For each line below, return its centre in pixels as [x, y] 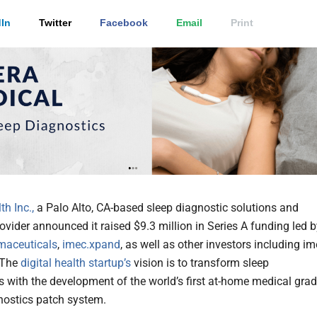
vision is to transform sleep [200, 263]
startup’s [110, 263]
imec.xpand [91, 245]
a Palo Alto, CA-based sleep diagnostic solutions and [166, 208]
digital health [53, 263]
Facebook [124, 23]
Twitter [55, 23]
